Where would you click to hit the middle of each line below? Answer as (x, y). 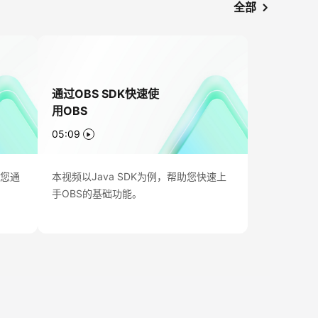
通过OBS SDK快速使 (105, 94)
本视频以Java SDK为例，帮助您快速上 (139, 176)
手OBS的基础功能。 (97, 193)
